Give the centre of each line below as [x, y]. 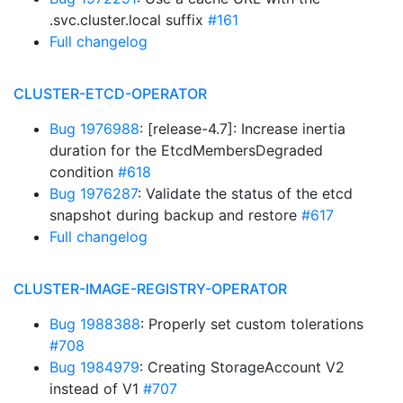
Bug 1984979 [94, 367]
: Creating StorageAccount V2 [242, 367]
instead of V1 [96, 389]
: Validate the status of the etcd [245, 193]
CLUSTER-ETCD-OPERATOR [110, 94]
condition [84, 172]
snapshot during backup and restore [175, 215]
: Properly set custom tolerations [252, 324]
